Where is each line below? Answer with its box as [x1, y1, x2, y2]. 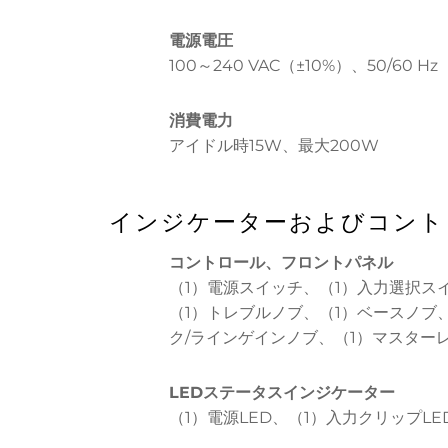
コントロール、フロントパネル [168, 253, 393, 273]
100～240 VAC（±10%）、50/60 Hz [168, 56, 438, 76]
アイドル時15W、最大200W [168, 136, 379, 156]
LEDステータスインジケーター [168, 383, 395, 403]
